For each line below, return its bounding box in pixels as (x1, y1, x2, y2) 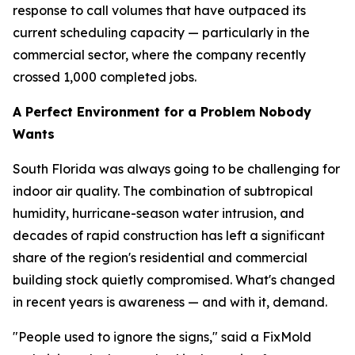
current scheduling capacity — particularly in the (13, 25, 310, 40)
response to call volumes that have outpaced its (13, 2, 306, 18)
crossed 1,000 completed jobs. (13, 69, 197, 85)
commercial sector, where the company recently (13, 47, 306, 63)
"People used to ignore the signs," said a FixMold (13, 329, 311, 345)
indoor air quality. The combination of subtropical (13, 183, 313, 199)
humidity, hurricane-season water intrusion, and (13, 205, 304, 221)
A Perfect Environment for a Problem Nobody (13, 104, 311, 120)
